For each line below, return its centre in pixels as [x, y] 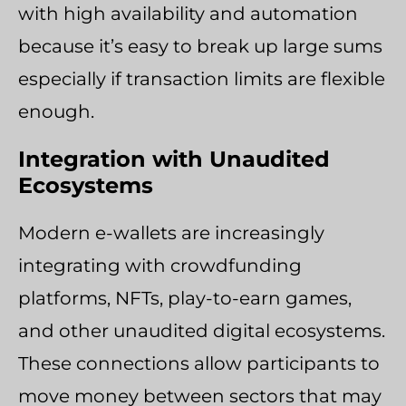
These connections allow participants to [199, 363]
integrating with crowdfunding [160, 265]
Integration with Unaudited [174, 159]
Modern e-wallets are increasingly [171, 232]
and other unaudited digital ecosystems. [202, 330]
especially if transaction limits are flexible [202, 78]
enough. [56, 111]
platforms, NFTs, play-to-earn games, [185, 298]
